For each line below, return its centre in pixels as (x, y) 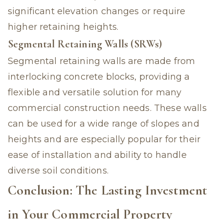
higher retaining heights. (63, 27)
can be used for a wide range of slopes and (104, 124)
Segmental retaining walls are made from (102, 61)
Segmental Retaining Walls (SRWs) (85, 44)
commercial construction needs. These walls (107, 108)
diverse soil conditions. (58, 171)
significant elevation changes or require (97, 11)
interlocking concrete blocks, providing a (99, 77)
